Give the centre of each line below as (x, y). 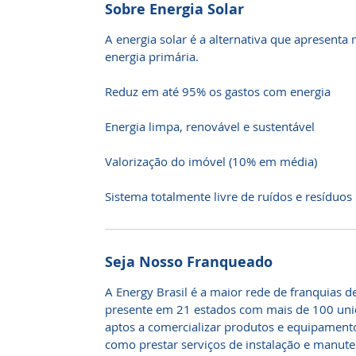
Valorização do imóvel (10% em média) (211, 161)
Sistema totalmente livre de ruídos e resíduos (228, 196)
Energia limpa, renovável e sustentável (210, 126)
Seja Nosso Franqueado (189, 262)
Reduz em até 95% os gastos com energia (218, 91)
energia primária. (152, 56)
